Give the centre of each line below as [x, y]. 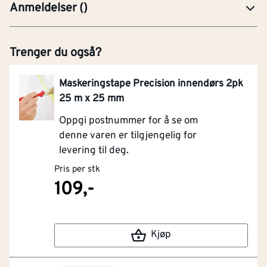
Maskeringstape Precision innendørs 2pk [151, 84]
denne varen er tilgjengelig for [128, 136]
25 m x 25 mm [92, 99]
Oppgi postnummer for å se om [129, 121]
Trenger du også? [55, 53]
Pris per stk [77, 169]
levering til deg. [94, 150]
